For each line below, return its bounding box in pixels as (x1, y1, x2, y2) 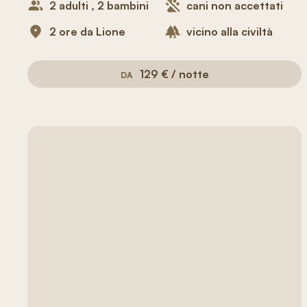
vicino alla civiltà (186, 25, 273, 38)
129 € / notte (139, 67, 209, 81)
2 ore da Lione (49, 25, 125, 38)
